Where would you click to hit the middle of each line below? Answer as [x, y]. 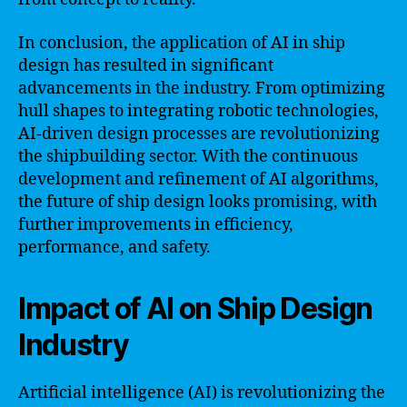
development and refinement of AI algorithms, [199, 179]
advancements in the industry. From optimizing [202, 88]
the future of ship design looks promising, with [198, 202]
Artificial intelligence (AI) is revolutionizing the [202, 392]
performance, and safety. [114, 247]
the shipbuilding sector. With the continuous [188, 156]
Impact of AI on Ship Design [196, 308]
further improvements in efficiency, [156, 224]
